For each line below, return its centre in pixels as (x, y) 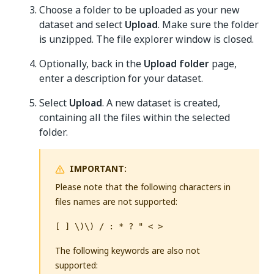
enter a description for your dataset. (121, 78)
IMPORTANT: (98, 168)
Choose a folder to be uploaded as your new (139, 10)
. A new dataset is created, (161, 103)
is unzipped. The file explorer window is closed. (146, 39)
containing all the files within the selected (135, 117)
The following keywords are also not (128, 250)
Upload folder (176, 64)
